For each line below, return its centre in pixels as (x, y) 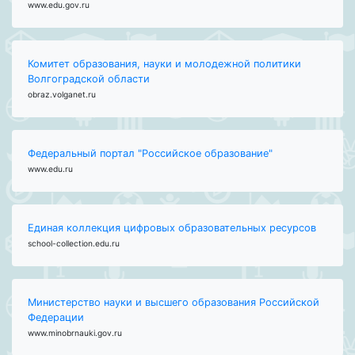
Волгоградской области (89, 78)
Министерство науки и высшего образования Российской (174, 302)
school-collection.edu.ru (74, 243)
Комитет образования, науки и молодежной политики (164, 63)
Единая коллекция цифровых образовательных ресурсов (172, 227)
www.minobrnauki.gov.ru (75, 332)
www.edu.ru (50, 168)
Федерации (56, 317)
